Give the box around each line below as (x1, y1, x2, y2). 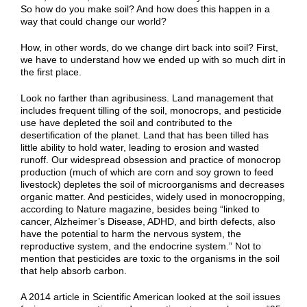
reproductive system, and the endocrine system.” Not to (21, 240, 261, 251)
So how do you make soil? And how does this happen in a (21, 3, 270, 14)
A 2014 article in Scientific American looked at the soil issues (21, 291, 280, 302)
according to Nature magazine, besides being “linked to (21, 203, 260, 214)
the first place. (21, 66, 82, 77)
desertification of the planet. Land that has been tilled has (21, 129, 269, 140)
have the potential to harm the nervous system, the (21, 228, 241, 239)
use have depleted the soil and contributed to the (21, 116, 232, 128)
